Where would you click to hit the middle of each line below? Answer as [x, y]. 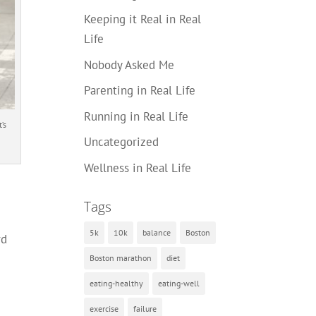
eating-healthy [117, 283]
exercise [104, 308]
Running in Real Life [136, 116]
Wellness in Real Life [138, 168]
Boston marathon [121, 257]
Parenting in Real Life [140, 90]
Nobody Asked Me [129, 65]
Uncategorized [122, 142]
